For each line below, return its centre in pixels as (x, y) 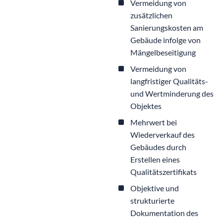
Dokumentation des (164, 213)
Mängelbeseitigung (163, 52)
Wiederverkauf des (163, 134)
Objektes (146, 106)
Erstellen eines (155, 159)
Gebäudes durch (158, 147)
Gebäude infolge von (166, 40)
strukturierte (152, 200)
